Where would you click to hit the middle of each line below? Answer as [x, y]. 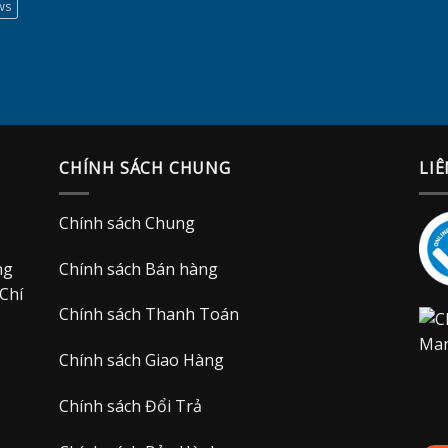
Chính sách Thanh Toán [148, 314]
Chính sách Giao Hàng [141, 360]
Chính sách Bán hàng [138, 268]
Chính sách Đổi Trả [130, 406]
